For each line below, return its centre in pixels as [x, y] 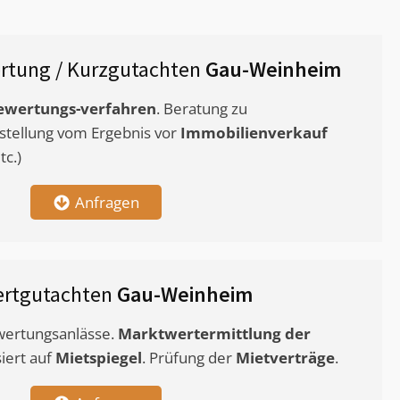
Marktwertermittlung [200, 334]
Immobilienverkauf [254, 133]
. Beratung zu [202, 109]
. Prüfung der [189, 358]
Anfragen [107, 203]
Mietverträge [285, 358]
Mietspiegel [99, 358]
